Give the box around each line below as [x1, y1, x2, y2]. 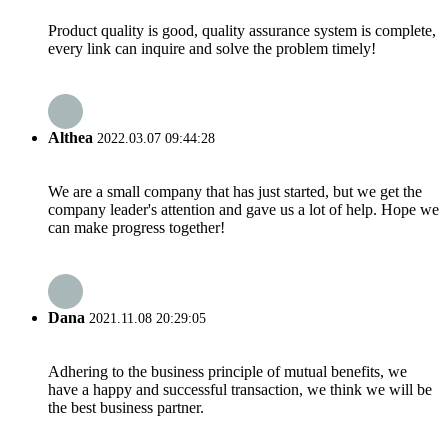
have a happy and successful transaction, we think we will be [48, 380, 432, 398]
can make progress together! [48, 219, 225, 237]
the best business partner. [48, 398, 204, 416]
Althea [48, 129, 93, 147]
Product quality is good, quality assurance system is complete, [48, 21, 436, 39]
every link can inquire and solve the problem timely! [48, 39, 376, 57]
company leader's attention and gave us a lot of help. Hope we [48, 201, 439, 219]
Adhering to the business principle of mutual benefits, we [48, 362, 407, 380]
